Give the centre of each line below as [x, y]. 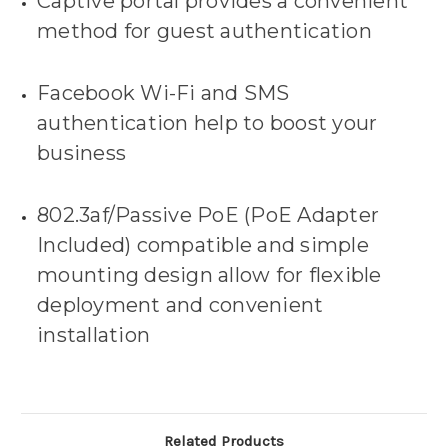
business [82, 153]
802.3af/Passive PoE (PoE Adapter [208, 215]
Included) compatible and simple [203, 245]
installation [94, 335]
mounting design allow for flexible [209, 275]
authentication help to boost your [207, 123]
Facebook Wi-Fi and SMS [163, 93]
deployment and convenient [180, 305]
